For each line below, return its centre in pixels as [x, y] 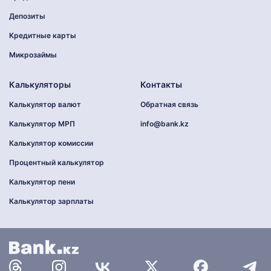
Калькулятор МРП [42, 124]
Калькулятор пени [42, 182]
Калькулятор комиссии [51, 143]
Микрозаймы [33, 55]
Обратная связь [169, 104]
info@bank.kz [164, 124]
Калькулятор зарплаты [51, 201]
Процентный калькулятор [57, 162]
